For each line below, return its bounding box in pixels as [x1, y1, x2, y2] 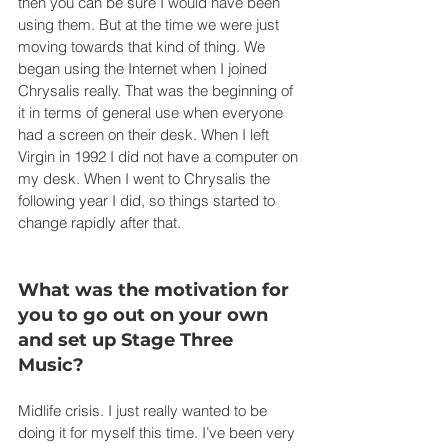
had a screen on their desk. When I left [18, 124, 273, 144]
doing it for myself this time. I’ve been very [18, 422, 299, 442]
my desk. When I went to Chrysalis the [18, 168, 274, 188]
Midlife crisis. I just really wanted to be [18, 400, 271, 420]
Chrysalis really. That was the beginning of [18, 80, 297, 100]
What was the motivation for [18, 278, 294, 301]
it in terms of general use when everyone [18, 102, 287, 122]
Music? [18, 353, 84, 376]
